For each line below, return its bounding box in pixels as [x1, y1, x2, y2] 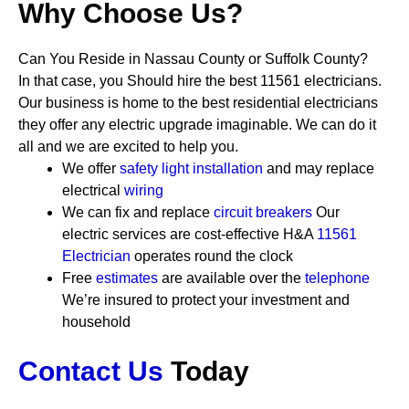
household [62, 314, 131, 330]
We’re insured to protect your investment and [62, 292, 350, 308]
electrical [62, 183, 124, 198]
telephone [305, 270, 370, 286]
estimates [96, 270, 158, 286]
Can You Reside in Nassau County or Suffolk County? [18, 51, 368, 67]
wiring [124, 183, 163, 198]
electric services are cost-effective [62, 226, 279, 242]
